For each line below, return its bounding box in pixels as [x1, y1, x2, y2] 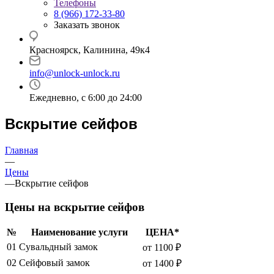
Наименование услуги [31, 227, 128, 238]
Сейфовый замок [19, 257, 90, 268]
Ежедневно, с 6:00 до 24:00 [29, 92, 142, 103]
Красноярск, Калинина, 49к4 [29, 45, 150, 55]
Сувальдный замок [19, 242, 98, 253]
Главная [5, 144, 38, 155]
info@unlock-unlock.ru [29, 68, 120, 78]
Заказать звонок [54, 20, 120, 30]
